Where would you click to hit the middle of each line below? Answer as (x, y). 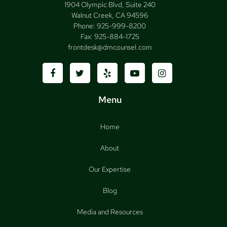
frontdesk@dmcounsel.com (110, 47)
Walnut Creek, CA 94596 (110, 15)
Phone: (85, 26)
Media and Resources (110, 212)
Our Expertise (110, 169)
